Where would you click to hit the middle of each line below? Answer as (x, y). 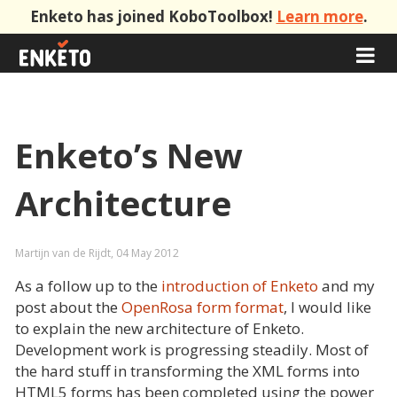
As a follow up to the (86, 286)
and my (346, 286)
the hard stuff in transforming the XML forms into (187, 371)
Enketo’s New (129, 155)
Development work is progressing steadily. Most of (192, 350)
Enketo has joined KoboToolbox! (153, 16)
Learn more (319, 16)
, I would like (327, 307)
